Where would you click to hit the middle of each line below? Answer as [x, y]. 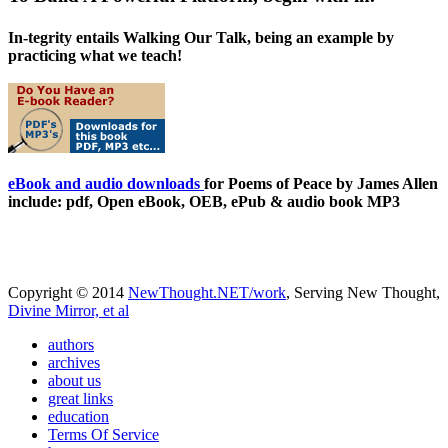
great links [80, 398]
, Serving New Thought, [363, 292]
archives [74, 362]
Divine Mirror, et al [68, 310]
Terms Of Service [103, 434]
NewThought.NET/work [207, 292]
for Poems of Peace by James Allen [321, 183]
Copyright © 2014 [68, 292]
